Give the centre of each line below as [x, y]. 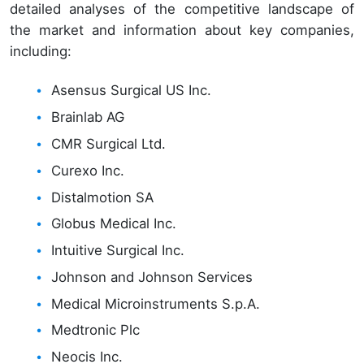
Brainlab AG [88, 117]
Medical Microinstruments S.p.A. [156, 303]
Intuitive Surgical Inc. [118, 251]
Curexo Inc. [88, 170]
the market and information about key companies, [182, 30]
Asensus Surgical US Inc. [132, 91]
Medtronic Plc [96, 330]
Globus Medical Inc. [114, 224]
